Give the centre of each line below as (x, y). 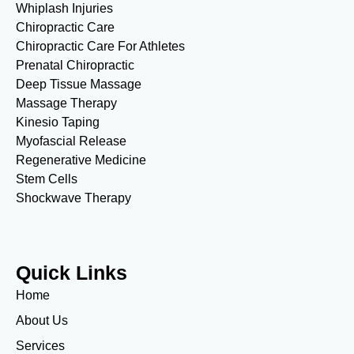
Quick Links (72, 273)
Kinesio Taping (58, 122)
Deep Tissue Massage (79, 85)
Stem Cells (47, 179)
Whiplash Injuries (64, 9)
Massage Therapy (66, 104)
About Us (42, 321)
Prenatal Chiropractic (75, 66)
